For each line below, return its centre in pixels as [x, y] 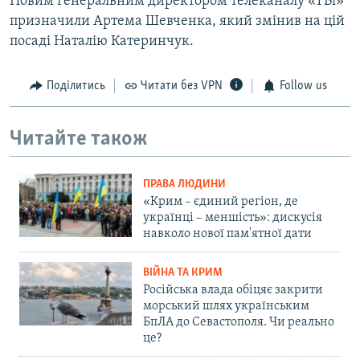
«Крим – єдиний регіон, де [221, 202]
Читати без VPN [182, 86]
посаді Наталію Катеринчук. [102, 42]
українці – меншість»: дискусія [233, 218]
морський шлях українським [226, 307]
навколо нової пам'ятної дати [227, 234]
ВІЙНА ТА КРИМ [183, 273]
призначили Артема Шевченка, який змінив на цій [177, 22]
